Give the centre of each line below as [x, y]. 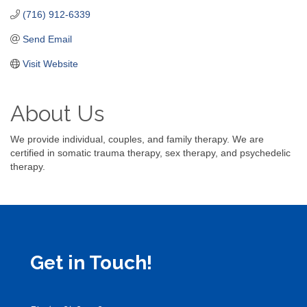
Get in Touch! [91, 262]
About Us [57, 113]
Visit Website [50, 63]
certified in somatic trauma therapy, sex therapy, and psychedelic [150, 152]
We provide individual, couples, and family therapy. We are [137, 139]
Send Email [47, 39]
